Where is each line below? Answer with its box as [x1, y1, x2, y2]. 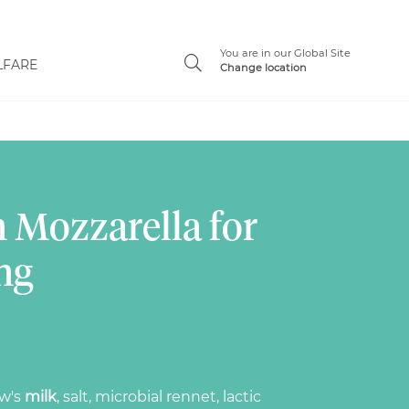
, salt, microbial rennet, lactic [57, 387, 261, 405]
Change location [219, 61, 307, 74]
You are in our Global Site [219, 47, 351, 59]
